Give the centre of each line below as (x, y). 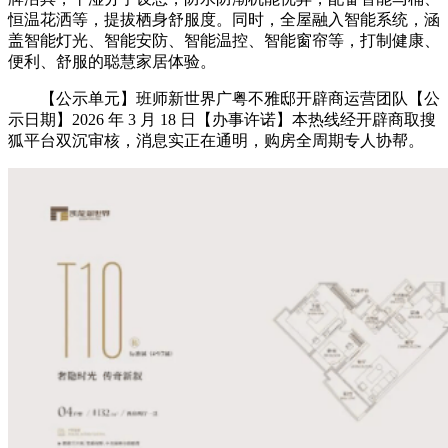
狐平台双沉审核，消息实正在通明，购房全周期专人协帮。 (216, 140)
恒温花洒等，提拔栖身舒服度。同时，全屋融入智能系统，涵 (224, 19)
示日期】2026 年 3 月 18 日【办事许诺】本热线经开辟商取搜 (222, 119)
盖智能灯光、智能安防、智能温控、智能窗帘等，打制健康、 (224, 40)
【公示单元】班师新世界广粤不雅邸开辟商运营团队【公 (224, 98)
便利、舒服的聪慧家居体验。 (112, 61)
